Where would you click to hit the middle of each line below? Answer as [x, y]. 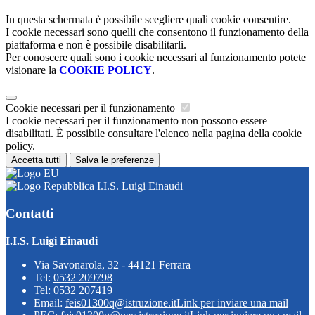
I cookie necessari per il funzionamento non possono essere [136, 121]
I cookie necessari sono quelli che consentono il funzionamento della [157, 32]
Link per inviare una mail [232, 302]
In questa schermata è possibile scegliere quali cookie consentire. [148, 20]
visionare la [32, 70]
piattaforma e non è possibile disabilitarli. [96, 45]
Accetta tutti [36, 160]
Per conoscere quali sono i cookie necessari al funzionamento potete [156, 58]
